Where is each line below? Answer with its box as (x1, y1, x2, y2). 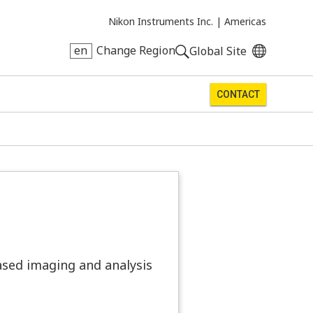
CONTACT (216, 89, 260, 100)
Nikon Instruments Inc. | (108, 14, 221, 28)
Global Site (189, 43, 247, 59)
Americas (224, 14, 266, 28)
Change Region (96, 43, 175, 59)
